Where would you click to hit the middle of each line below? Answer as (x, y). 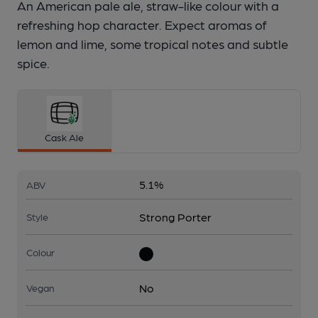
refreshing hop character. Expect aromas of (142, 25)
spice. (33, 63)
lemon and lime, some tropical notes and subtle (153, 44)
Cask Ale (65, 137)
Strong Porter (175, 217)
